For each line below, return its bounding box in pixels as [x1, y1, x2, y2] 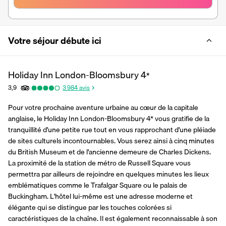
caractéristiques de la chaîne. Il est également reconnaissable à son [8, 212, 217, 224]
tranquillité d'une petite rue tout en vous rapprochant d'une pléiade [8, 124, 216, 135]
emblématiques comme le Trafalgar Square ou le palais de [8, 179, 187, 191]
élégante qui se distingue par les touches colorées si [8, 201, 172, 213]
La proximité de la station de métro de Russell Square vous [8, 157, 191, 168]
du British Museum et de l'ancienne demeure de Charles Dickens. [8, 146, 211, 157]
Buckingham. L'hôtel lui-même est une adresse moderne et [8, 190, 193, 202]
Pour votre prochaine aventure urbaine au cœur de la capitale [8, 101, 198, 113]
